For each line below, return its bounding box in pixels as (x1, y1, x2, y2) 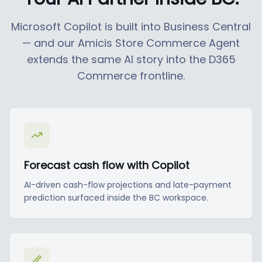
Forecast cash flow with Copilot (24, 158, 189, 173)
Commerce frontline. (77, 68, 185, 83)
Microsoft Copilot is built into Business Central (11, 19, 251, 34)
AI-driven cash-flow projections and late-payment (24, 179, 232, 191)
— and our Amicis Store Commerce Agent (22, 36, 240, 50)
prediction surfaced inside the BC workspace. (24, 192, 208, 204)
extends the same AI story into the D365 (26, 52, 236, 67)
